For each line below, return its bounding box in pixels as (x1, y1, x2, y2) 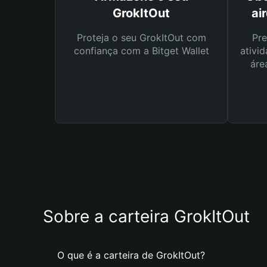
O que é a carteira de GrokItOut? (57, 249, 205, 261)
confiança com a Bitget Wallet (73, 45, 209, 57)
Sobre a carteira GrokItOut (43, 206, 250, 226)
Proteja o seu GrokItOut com (76, 32, 206, 44)
